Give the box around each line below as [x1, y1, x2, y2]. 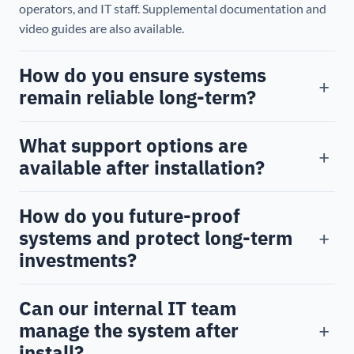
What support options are [19, 133, 247, 159]
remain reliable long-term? [19, 85, 256, 111]
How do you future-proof [19, 203, 240, 229]
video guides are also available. [19, 21, 184, 36]
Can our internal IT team [19, 296, 236, 322]
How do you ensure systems [19, 62, 266, 88]
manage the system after [19, 318, 239, 344]
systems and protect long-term [19, 225, 292, 251]
